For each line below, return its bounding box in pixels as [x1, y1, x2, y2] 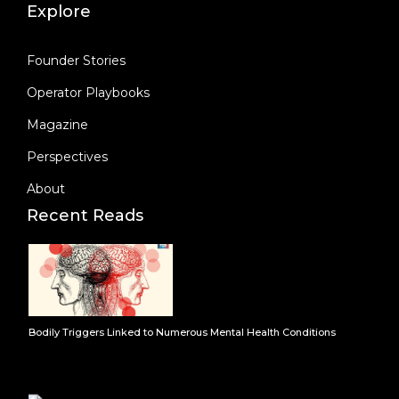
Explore [27, 2, 91, 22]
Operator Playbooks [27, 85, 150, 102]
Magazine [27, 117, 88, 134]
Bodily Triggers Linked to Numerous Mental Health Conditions [28, 326, 336, 339]
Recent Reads [27, 206, 143, 226]
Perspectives [27, 149, 108, 166]
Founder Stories [27, 53, 126, 69]
